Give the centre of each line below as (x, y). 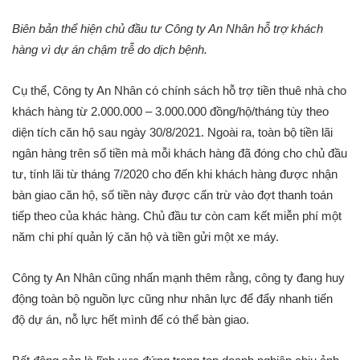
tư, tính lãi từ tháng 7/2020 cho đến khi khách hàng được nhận (175, 174)
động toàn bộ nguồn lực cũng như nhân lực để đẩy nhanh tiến (172, 298)
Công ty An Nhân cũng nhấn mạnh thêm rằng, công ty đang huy (178, 277)
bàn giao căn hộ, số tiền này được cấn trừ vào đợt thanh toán (172, 194)
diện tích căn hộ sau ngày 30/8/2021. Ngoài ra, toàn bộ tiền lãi (172, 132)
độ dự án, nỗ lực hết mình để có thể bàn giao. (131, 319)
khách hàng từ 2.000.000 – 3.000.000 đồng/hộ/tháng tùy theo (170, 111)
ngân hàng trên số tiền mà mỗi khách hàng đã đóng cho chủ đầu (180, 153)
